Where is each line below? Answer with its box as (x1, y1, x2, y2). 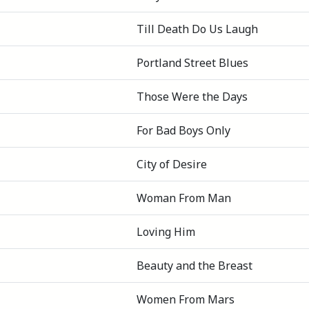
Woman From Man (137, 190, 231, 206)
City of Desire (137, 157, 207, 172)
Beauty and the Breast (137, 258, 252, 273)
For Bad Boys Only (137, 123, 230, 138)
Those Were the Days (137, 89, 248, 104)
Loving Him (137, 224, 195, 239)
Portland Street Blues (137, 55, 248, 70)
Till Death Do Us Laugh (137, 21, 258, 37)
